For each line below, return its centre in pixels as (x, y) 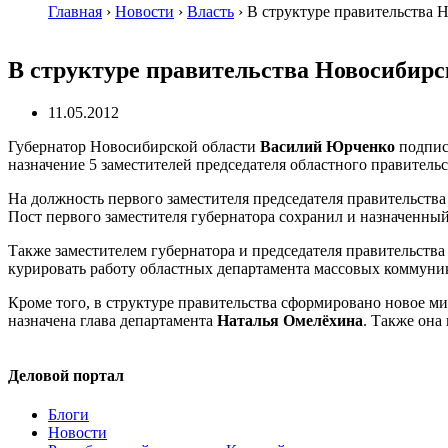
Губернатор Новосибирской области (134, 146)
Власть (210, 11)
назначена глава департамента (112, 320)
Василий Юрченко (329, 146)
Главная (75, 11)
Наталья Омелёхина (290, 320)
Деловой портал (66, 376)
